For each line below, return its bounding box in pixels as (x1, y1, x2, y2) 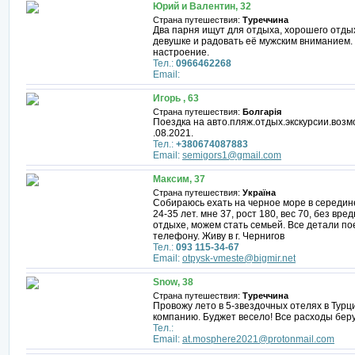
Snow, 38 (153, 277, 193, 288)
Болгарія (242, 107, 281, 116)
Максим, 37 (153, 174, 205, 185)
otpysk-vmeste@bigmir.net (182, 253, 296, 264)
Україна (242, 188, 276, 197)
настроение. (153, 47, 209, 58)
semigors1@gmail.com (182, 150, 281, 161)
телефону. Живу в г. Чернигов (153, 231, 284, 242)
